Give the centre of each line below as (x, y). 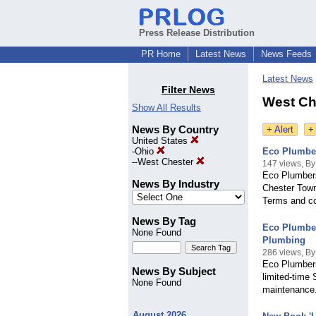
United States (161, 141)
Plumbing (284, 241)
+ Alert (280, 130)
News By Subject (174, 272)
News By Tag (164, 221)
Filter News (188, 90)
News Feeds (286, 54)
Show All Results (166, 108)
